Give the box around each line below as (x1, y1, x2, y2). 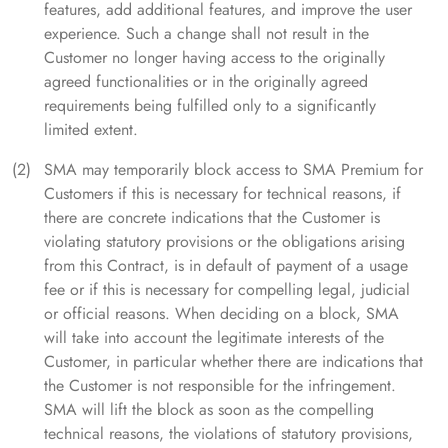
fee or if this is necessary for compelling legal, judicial (44, 278, 410, 302)
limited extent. (44, 118, 138, 142)
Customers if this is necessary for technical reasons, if (44, 182, 401, 206)
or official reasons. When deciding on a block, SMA (44, 302, 399, 326)
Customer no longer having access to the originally (44, 46, 385, 70)
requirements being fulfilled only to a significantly (44, 94, 376, 118)
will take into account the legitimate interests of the (44, 326, 384, 350)
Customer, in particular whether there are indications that (44, 350, 423, 374)
